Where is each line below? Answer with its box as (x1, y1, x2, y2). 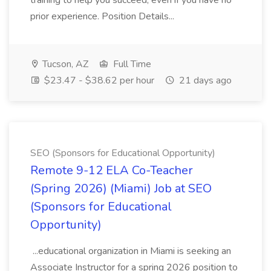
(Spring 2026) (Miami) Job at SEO (30, 180, 212, 197)
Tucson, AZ (40, 57, 88, 71)
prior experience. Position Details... (30, 10, 174, 23)
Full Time (111, 57, 151, 71)
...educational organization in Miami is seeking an (30, 244, 231, 258)
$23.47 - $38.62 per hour (42, 74, 154, 87)
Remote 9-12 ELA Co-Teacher (30, 162, 193, 178)
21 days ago (177, 74, 232, 87)
